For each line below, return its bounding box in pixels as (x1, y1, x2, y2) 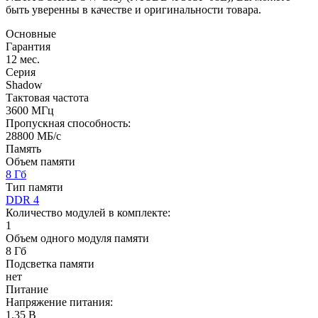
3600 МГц (6, 104, 54, 116)
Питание (6, 283, 48, 295)
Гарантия (6, 40, 50, 53)
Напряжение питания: (6, 295, 113, 308)
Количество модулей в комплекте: (6, 206, 170, 219)
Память (6, 142, 41, 155)
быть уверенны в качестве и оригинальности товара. (6, 3, 261, 16)
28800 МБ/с (6, 129, 61, 142)
